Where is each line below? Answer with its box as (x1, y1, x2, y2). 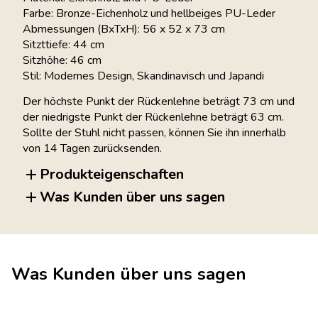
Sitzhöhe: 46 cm (23, 52, 102, 68)
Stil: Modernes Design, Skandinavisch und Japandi (23, 67, 264, 84)
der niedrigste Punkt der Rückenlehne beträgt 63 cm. (23, 109, 284, 125)
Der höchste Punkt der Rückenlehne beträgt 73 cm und (23, 93, 295, 109)
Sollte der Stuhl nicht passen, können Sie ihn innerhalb (23, 124, 286, 141)
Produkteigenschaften (40, 165, 184, 185)
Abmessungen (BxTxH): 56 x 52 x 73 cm (23, 21, 225, 37)
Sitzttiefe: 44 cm (23, 36, 104, 53)
